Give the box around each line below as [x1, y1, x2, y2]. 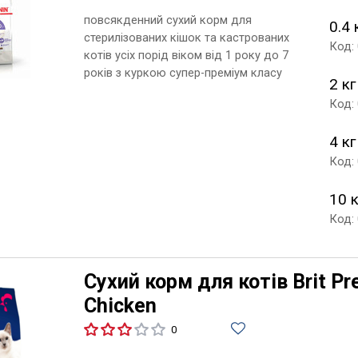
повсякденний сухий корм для [83, 12, 252, 27]
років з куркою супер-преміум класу [83, 65, 282, 80]
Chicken [83, 293, 157, 317]
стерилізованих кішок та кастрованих [83, 30, 289, 45]
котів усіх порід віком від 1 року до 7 [83, 47, 288, 62]
